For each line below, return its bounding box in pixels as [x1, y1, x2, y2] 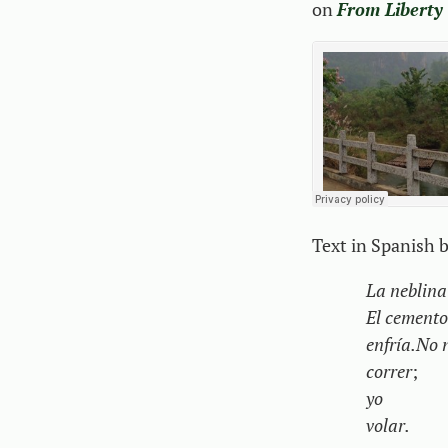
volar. [366, 412, 410, 437]
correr [366, 358, 412, 383]
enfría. [366, 331, 416, 356]
